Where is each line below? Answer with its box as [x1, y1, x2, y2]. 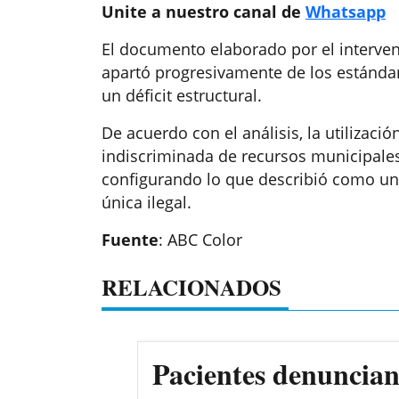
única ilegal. [102, 191, 191, 214]
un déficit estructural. [102, 85, 262, 107]
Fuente [102, 229, 159, 251]
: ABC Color [159, 229, 242, 251]
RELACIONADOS [102, 271, 281, 305]
